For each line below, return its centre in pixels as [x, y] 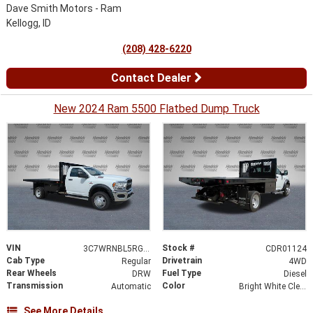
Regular [136, 261]
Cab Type [26, 260]
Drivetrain [182, 260]
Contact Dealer [153, 78]
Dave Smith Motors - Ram [64, 8]
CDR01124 [286, 248]
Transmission [35, 285]
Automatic [131, 286]
